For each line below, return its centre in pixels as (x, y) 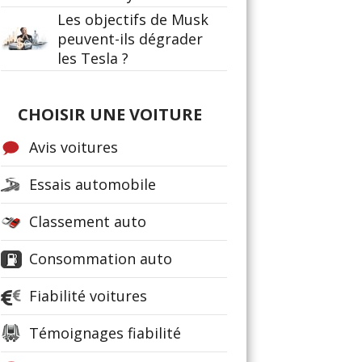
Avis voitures (74, 147)
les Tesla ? (93, 58)
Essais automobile (93, 184)
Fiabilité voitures (88, 296)
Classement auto (88, 221)
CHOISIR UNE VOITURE (110, 114)
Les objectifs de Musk (133, 19)
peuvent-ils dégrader (130, 39)
